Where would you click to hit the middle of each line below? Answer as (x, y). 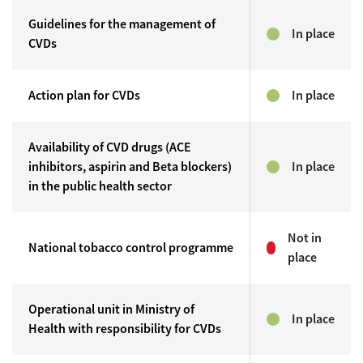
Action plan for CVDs (84, 95)
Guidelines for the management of (122, 24)
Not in (305, 238)
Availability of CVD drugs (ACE (110, 147)
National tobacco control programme (131, 248)
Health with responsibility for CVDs (125, 329)
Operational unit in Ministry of (111, 309)
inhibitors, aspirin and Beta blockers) (130, 167)
